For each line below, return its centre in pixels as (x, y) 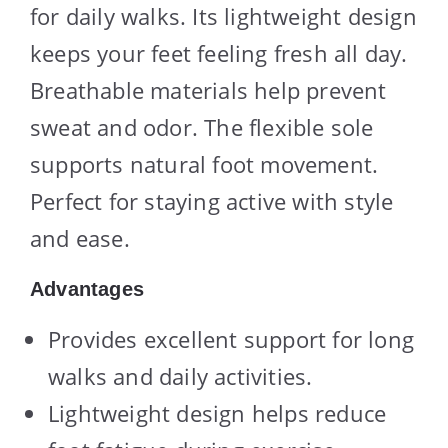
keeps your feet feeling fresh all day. (219, 52)
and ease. (80, 237)
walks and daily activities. (180, 375)
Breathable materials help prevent (208, 89)
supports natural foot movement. (204, 163)
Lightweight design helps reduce (217, 412)
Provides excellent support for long (231, 338)
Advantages (87, 288)
